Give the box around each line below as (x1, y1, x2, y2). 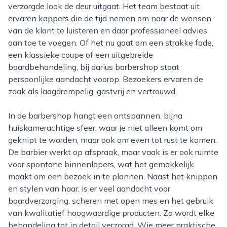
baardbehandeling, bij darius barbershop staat (8, 62, 179, 72)
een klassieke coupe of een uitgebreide (8, 50, 153, 60)
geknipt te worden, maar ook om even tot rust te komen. (8, 135, 217, 145)
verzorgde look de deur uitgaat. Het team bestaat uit (8, 1, 200, 11)
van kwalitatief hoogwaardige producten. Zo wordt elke (8, 208, 214, 218)
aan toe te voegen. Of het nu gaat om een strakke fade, (8, 37, 213, 48)
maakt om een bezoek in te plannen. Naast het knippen (8, 171, 217, 181)
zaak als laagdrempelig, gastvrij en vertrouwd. (8, 86, 177, 96)
